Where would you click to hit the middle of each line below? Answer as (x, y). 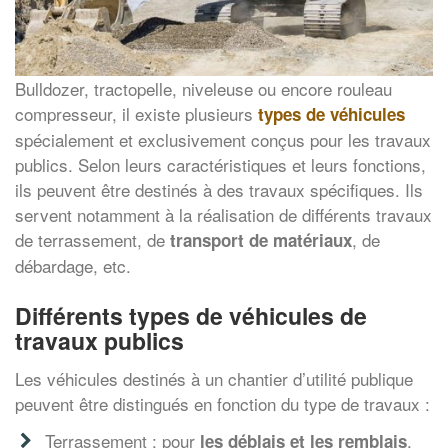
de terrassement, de (92, 240)
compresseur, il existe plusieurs (136, 114)
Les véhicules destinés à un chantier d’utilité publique (214, 378)
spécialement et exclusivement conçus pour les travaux (223, 140)
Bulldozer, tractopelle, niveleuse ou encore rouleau (203, 89)
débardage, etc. (73, 266)
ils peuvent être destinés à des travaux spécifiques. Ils (219, 190)
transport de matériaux (261, 240)
